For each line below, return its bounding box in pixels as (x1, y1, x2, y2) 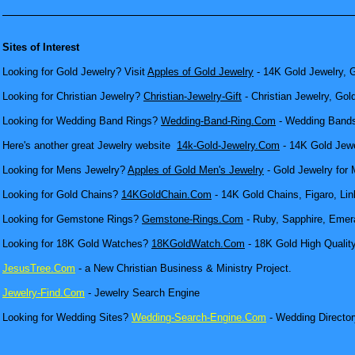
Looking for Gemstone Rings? (2, 213, 142, 225)
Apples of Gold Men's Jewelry (128, 164, 264, 176)
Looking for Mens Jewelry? (2, 164, 128, 176)
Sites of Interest (2, 41, 79, 53)
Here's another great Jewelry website (2, 139, 177, 151)
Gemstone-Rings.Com (142, 213, 243, 225)
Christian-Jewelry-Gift (143, 90, 242, 102)
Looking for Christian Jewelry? (2, 90, 143, 102)
